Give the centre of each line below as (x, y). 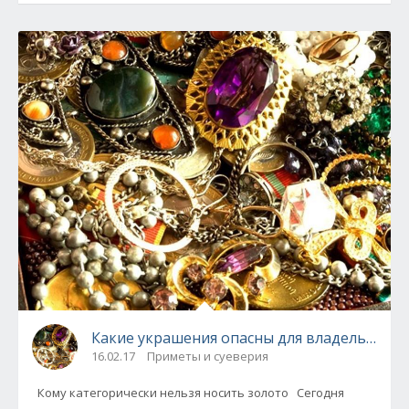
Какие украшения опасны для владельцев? (246, 338)
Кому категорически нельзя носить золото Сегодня (164, 393)
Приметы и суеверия (208, 357)
